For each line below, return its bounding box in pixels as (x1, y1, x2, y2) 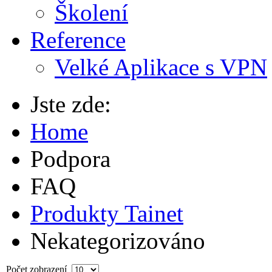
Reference (30, 27, 126, 53)
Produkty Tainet (30, 200, 183, 226)
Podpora (30, 146, 117, 172)
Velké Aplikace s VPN (55, 54, 267, 80)
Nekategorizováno (30, 228, 205, 254)
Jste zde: (30, 91, 123, 117)
